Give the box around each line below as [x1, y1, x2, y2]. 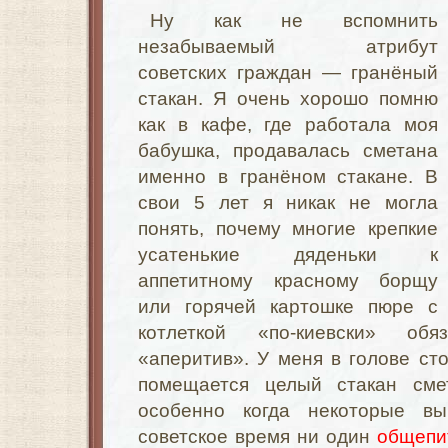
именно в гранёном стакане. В [138, 166, 438, 187]
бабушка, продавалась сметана [138, 140, 438, 161]
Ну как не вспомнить [150, 10, 438, 31]
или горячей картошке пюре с [138, 296, 438, 317]
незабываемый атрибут [138, 36, 438, 57]
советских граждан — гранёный [138, 62, 438, 83]
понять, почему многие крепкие [138, 218, 438, 239]
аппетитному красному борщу [138, 270, 438, 291]
